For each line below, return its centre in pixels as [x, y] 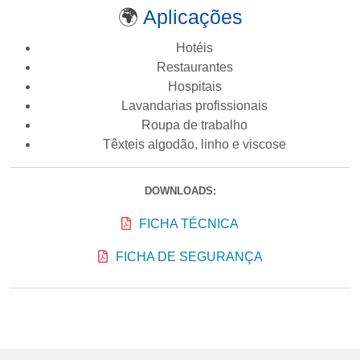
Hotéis [194, 47]
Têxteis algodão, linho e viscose [194, 144]
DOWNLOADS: [180, 190]
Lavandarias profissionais [194, 105]
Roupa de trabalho [194, 125]
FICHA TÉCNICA [189, 223]
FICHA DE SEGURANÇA [189, 256]
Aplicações [192, 16]
